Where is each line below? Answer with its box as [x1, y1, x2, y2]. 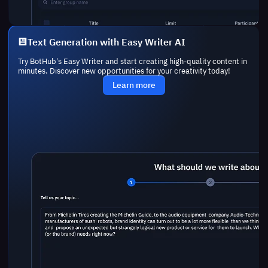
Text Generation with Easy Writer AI [27, 35, 185, 48]
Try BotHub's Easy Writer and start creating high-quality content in [17, 56, 247, 66]
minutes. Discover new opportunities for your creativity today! [17, 66, 230, 76]
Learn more [112, 80, 156, 91]
